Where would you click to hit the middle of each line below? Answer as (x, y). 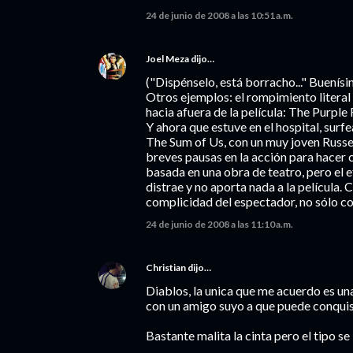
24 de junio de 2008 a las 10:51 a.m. (219, 15)
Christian (166, 268)
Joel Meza (167, 59)
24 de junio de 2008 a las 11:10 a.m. (219, 224)
